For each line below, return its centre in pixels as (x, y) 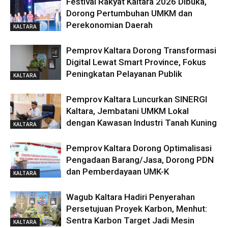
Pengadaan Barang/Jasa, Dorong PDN (140, 160)
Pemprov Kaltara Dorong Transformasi (141, 50)
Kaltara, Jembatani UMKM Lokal (127, 111)
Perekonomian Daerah (109, 25)
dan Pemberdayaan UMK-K (118, 171)
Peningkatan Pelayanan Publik (124, 74)
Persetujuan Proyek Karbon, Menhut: (137, 208)
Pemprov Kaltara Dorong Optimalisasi (139, 148)
